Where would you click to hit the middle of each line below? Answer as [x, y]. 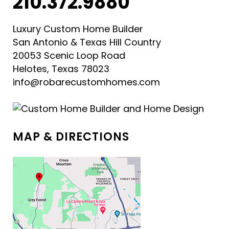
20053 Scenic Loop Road [69, 55]
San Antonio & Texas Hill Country [87, 42]
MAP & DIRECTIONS [71, 136]
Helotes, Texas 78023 [61, 68]
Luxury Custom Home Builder [78, 29]
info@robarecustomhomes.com [86, 82]
